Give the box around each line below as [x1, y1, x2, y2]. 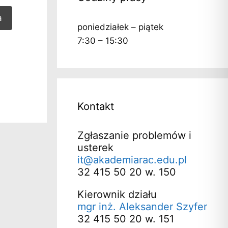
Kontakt [77, 100, 114, 112]
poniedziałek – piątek [77, 21, 163, 32]
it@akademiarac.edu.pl [77, 153, 187, 166]
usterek [77, 141, 113, 154]
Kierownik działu [77, 188, 157, 201]
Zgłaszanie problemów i [77, 129, 191, 141]
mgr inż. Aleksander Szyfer [77, 200, 207, 213]
